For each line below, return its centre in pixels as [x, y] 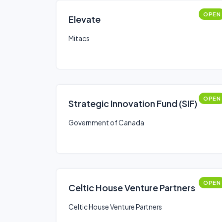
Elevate [84, 19]
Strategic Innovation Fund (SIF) [133, 103]
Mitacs [79, 38]
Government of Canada [106, 123]
